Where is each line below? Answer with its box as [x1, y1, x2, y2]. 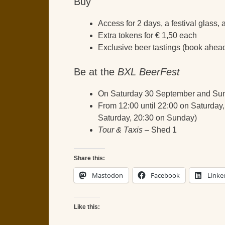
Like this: [74, 203, 100, 210]
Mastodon [92, 170, 123, 180]
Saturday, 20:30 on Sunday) [98, 113, 197, 122]
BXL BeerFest [118, 66, 180, 77]
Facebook [151, 170, 180, 180]
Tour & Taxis [98, 125, 143, 134]
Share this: [74, 154, 105, 162]
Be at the [74, 66, 118, 77]
